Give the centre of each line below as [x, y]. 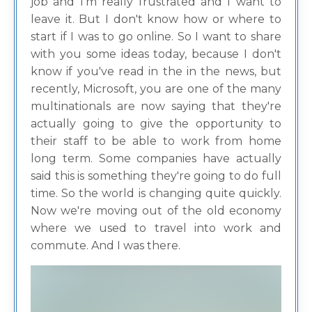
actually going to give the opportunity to [156, 124]
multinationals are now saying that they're [156, 107]
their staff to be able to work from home [156, 141]
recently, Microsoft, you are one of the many [156, 89]
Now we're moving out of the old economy [156, 211]
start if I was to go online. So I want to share [156, 37]
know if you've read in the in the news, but [156, 72]
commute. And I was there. [106, 246]
